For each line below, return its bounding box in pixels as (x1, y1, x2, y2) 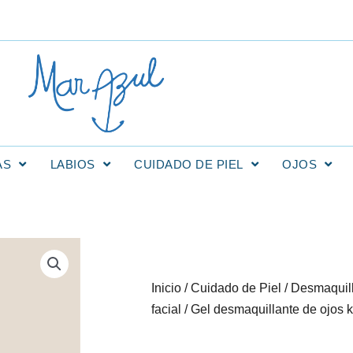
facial (151, 302, 181, 316)
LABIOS (50, 157, 95, 171)
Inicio (151, 281, 181, 295)
